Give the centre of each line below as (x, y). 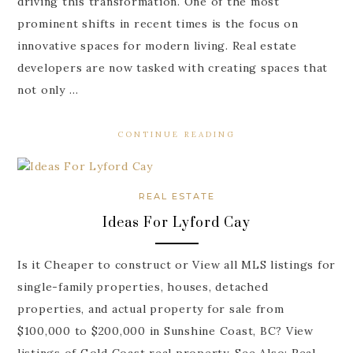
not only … (48, 90)
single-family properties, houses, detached (143, 286)
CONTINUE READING (176, 135)
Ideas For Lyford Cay (176, 223)
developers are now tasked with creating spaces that (173, 68)
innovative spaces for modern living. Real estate (157, 46)
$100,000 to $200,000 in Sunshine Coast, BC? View (165, 331)
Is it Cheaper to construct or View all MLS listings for (176, 264)
